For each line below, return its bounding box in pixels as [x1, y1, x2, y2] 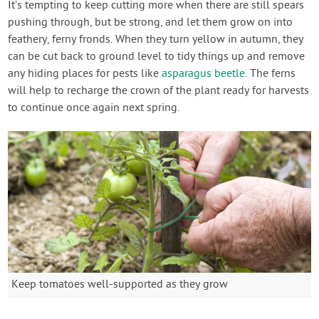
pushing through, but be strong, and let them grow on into [8, 16, 293, 31]
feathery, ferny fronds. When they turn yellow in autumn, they [8, 33, 304, 48]
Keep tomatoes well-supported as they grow [11, 277, 229, 292]
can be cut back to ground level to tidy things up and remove [8, 50, 305, 65]
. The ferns [245, 67, 296, 82]
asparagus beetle [162, 67, 246, 82]
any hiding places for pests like [8, 67, 162, 82]
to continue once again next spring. [8, 101, 180, 116]
